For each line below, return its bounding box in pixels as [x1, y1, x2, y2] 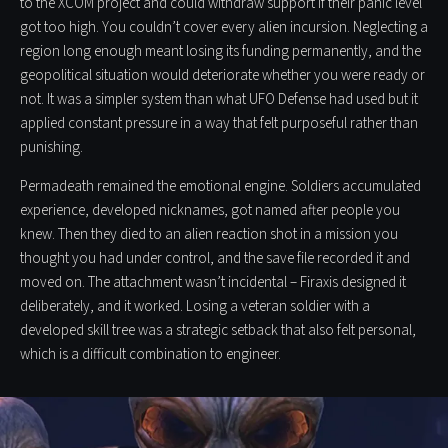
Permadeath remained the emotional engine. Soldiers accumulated [20, 175, 421, 197]
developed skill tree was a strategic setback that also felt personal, [20, 319, 416, 341]
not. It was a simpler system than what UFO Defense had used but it [20, 88, 418, 110]
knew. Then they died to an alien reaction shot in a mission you [20, 223, 398, 245]
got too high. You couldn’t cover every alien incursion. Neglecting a [20, 16, 428, 38]
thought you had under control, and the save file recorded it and [20, 247, 410, 269]
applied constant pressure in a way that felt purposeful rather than [20, 112, 418, 134]
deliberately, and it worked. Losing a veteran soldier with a [20, 295, 370, 317]
